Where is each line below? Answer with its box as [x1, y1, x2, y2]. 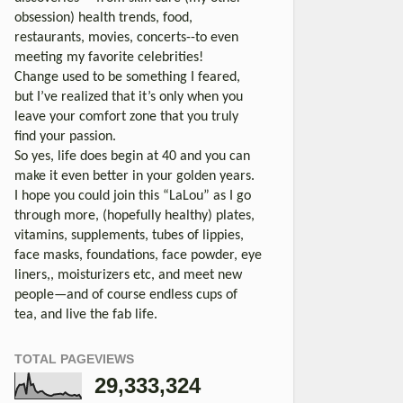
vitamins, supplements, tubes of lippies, [14, 228, 244, 243]
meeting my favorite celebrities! [14, 49, 203, 65]
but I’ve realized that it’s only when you [14, 89, 243, 104]
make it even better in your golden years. [14, 168, 255, 184]
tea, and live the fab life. [14, 307, 157, 322]
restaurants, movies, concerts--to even [14, 30, 238, 45]
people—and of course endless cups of [14, 287, 237, 302]
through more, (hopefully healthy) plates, [14, 208, 255, 223]
